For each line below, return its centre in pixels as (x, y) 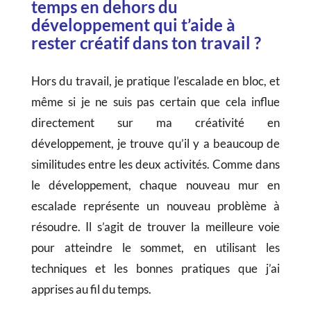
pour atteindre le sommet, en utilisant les (155, 248)
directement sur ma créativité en (155, 123)
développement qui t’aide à (133, 25)
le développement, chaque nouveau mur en (155, 185)
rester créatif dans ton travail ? (146, 43)
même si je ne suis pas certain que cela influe (155, 102)
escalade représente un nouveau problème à (155, 206)
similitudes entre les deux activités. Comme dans (155, 165)
